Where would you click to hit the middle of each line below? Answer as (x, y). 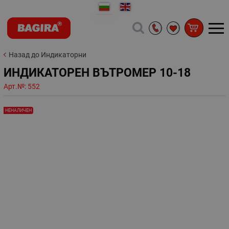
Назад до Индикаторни (48, 54)
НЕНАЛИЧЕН (18, 110)
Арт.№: (16, 87)
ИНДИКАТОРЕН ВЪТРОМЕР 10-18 (97, 73)
